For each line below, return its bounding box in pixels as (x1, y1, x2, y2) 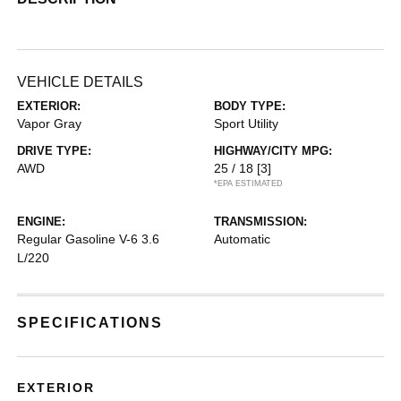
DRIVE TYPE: (17, 143, 92, 158)
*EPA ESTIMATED (214, 178, 283, 188)
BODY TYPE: (214, 98, 286, 113)
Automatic (214, 231, 270, 246)
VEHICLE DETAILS (17, 73, 144, 90)
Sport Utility (214, 115, 278, 131)
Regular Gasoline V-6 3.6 (17, 231, 160, 246)
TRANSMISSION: (214, 214, 307, 228)
